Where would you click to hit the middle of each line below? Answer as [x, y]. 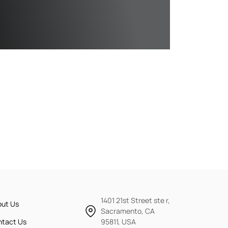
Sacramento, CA [128, 211]
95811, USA [118, 222]
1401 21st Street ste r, [135, 200]
